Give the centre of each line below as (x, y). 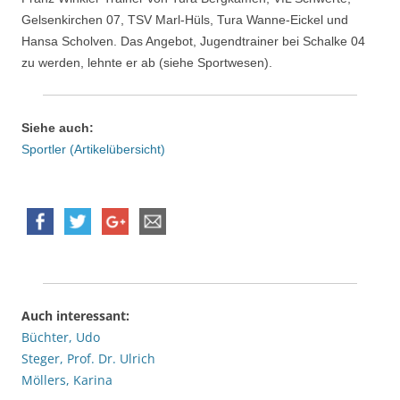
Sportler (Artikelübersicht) (93, 149)
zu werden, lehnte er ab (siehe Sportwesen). (147, 62)
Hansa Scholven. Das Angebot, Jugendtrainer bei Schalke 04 (193, 41)
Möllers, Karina (67, 379)
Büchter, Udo (61, 337)
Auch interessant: (75, 315)
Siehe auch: (58, 127)
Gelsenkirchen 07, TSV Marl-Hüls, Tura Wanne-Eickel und (185, 19)
